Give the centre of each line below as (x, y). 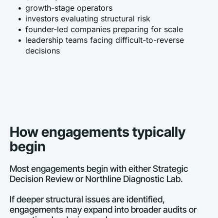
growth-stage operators (69, 8)
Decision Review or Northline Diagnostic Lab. (96, 179)
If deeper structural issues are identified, (87, 199)
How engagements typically (98, 132)
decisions (43, 51)
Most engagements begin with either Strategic (99, 169)
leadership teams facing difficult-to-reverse (105, 40)
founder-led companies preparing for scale (104, 29)
